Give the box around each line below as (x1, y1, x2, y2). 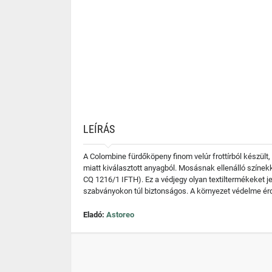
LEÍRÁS (83, 123, 115, 135)
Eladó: (83, 210, 106, 219)
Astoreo (106, 210, 134, 219)
